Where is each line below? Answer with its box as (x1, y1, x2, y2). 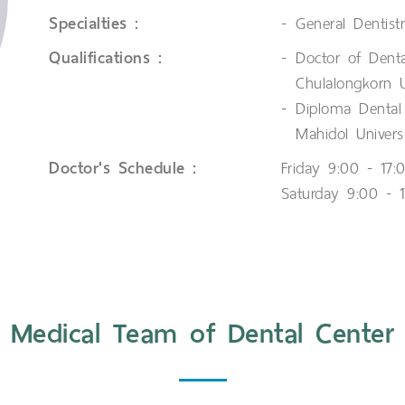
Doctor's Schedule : (49, 154, 197, 182)
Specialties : (49, 9, 139, 37)
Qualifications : (49, 43, 162, 71)
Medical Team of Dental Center (10, 310, 395, 357)
